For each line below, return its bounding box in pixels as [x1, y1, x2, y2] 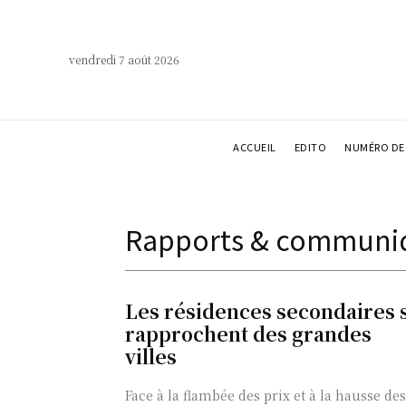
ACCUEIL [233, 139, 276, 154]
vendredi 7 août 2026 [69, 52, 179, 68]
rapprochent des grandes [125, 320, 372, 348]
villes [125, 343, 177, 371]
